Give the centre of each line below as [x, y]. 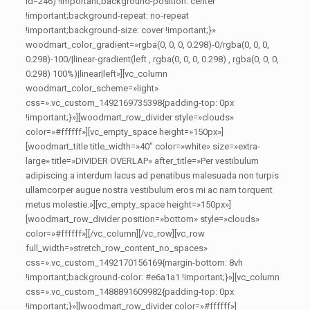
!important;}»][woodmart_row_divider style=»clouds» [130, 117]
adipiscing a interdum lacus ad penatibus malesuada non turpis [153, 175]
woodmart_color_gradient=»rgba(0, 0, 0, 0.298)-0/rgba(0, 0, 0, [148, 45]
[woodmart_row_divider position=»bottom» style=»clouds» [143, 219]
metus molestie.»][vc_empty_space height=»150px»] [129, 204]
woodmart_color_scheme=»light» [92, 88]
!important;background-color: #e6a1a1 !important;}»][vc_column [153, 277]
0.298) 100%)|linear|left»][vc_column [97, 74]
